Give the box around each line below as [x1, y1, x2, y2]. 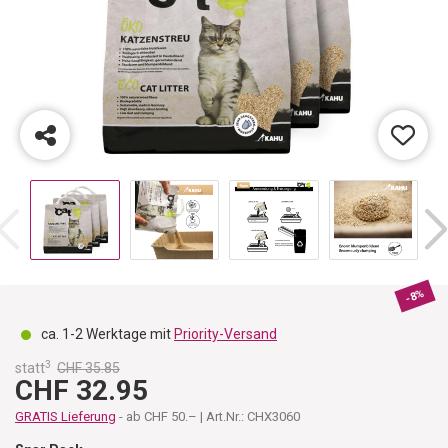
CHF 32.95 [15, 374, 148, 407]
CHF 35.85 [57, 360, 120, 376]
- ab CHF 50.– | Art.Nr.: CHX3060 [119, 409, 300, 424]
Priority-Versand [174, 326, 277, 342]
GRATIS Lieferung [15, 409, 116, 424]
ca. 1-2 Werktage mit [41, 326, 174, 342]
